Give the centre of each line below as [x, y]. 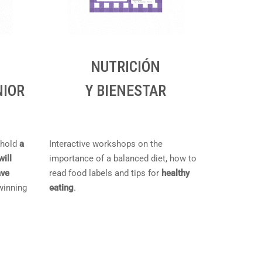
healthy [175, 173]
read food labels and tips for [105, 173]
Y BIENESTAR [125, 91]
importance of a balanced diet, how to [123, 158]
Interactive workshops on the [106, 144]
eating [61, 188]
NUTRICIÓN [126, 67]
